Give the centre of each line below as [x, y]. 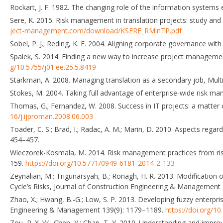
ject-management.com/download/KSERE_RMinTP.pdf [96, 30]
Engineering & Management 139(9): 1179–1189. [88, 210]
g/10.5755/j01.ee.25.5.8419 [53, 67]
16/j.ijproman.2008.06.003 [52, 116]
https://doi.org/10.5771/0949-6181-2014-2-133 [100, 163]
